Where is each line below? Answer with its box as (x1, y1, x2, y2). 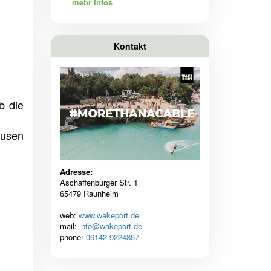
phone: (59, 231, 86, 243)
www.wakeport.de (78, 209, 139, 221)
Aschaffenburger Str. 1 (59, 177, 138, 189)
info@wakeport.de (79, 220, 142, 232)
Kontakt (113, 40, 146, 53)
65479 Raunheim (59, 188, 119, 200)
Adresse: (59, 166, 93, 178)
